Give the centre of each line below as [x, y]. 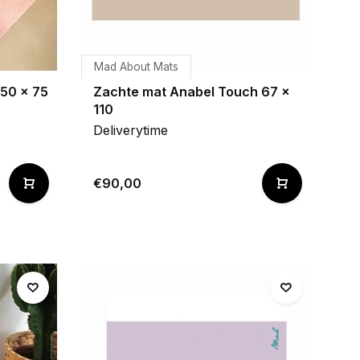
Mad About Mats [136, 67]
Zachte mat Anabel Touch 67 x [192, 92]
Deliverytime [131, 130]
